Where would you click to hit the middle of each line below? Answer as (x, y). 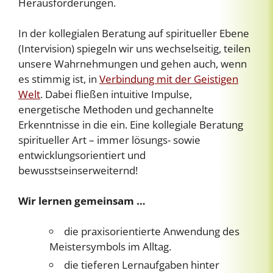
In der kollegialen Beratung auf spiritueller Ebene (134, 33)
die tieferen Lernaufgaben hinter (142, 264)
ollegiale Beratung (200, 124)
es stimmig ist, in (59, 79)
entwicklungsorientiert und (82, 155)
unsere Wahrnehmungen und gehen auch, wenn (133, 63)
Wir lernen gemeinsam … (82, 200)
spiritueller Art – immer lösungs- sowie (109, 140)
